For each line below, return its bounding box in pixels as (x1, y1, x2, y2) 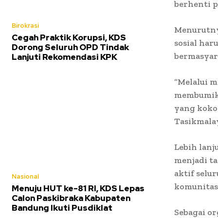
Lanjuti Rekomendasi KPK (12, 51, 117, 62)
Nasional (12, 172, 39, 181)
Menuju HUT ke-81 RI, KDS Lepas (12, 182, 145, 194)
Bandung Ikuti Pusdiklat (12, 202, 112, 213)
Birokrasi (12, 21, 39, 30)
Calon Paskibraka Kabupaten (12, 192, 130, 203)
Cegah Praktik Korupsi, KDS (12, 32, 126, 43)
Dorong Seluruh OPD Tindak (12, 41, 129, 53)
